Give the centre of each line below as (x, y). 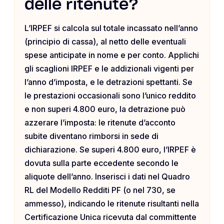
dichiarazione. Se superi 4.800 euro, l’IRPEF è (110, 150)
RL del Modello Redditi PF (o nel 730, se (100, 190)
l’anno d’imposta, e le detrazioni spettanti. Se (108, 82)
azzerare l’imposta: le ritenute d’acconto (100, 123)
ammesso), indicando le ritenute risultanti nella (112, 204)
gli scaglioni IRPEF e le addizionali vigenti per (109, 69)
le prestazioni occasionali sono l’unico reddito (110, 96)
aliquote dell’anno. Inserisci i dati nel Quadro (107, 177)
